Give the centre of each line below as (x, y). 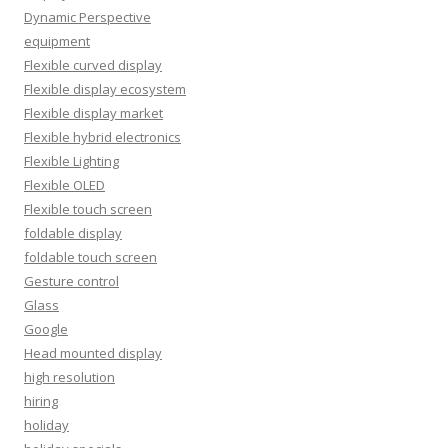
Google (46, 328)
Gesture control (71, 280)
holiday (46, 424)
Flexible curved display (93, 64)
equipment (57, 40)
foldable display (73, 232)
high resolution (69, 376)
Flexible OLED (64, 184)
